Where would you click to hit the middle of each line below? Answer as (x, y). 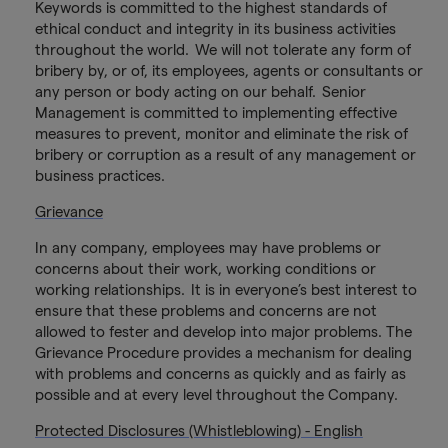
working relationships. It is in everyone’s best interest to (225, 290)
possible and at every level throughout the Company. (222, 395)
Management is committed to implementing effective (215, 113)
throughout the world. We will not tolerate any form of (222, 50)
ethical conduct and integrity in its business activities (215, 29)
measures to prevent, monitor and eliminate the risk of (221, 134)
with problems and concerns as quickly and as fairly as (220, 374)
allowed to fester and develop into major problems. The (223, 332)
